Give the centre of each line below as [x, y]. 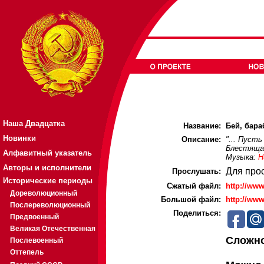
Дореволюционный [44, 193]
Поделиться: [197, 213]
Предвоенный [34, 217]
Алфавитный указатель [47, 153]
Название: [202, 126]
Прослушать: [197, 171]
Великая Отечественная [53, 229]
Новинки [19, 138]
